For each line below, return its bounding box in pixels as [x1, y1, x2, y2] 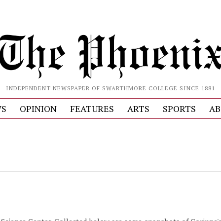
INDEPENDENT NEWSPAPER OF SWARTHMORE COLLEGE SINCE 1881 [5, 84, 215, 92]
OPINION [19, 102, 57, 114]
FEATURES [70, 102, 114, 114]
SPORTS [162, 102, 196, 114]
